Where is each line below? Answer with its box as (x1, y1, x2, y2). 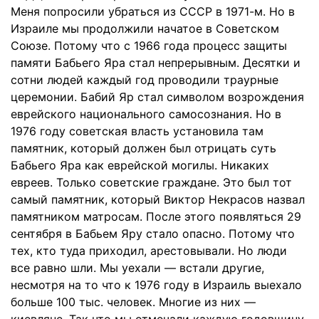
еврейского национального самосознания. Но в (11, 106, 281, 121)
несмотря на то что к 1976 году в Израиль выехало (11, 277, 302, 292)
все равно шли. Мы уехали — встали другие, (11, 260, 264, 275)
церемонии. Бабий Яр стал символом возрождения (11, 89, 304, 104)
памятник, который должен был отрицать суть (11, 140, 276, 155)
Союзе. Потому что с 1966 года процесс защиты (11, 38, 287, 53)
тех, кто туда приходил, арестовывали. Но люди (11, 243, 287, 258)
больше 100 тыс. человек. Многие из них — (11, 294, 256, 309)
